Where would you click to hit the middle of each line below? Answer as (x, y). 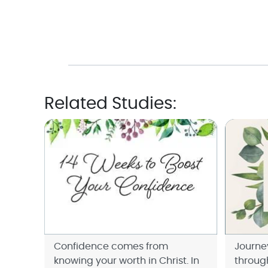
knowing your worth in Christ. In (126, 261)
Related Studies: (110, 104)
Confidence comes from (111, 246)
